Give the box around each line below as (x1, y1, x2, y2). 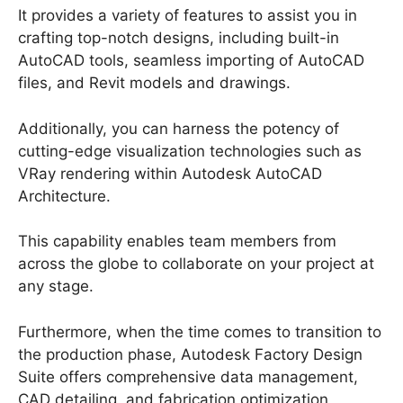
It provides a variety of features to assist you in (18, 6, 357, 25)
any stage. (18, 277, 94, 296)
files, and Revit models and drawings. (18, 74, 291, 93)
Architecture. (18, 186, 111, 205)
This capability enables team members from (18, 232, 336, 251)
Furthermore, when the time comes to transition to (18, 322, 381, 341)
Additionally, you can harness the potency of (18, 119, 339, 138)
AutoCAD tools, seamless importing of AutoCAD (18, 51, 364, 70)
